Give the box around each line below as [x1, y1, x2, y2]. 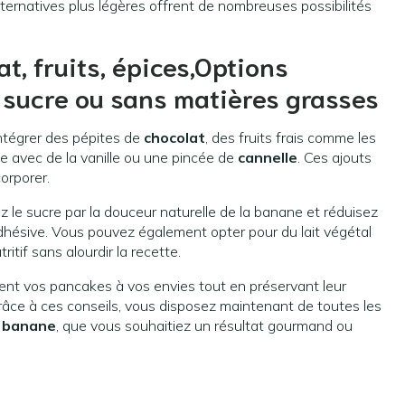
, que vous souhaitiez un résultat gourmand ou [56, 316, 353, 335]
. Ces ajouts [297, 148, 372, 167]
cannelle [238, 148, 297, 167]
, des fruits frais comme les [205, 128, 376, 147]
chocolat [144, 128, 205, 147]
